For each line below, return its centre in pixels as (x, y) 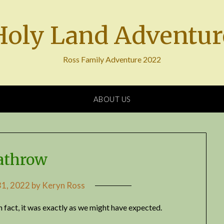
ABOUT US (112, 99)
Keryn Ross (63, 185)
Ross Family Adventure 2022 (112, 59)
